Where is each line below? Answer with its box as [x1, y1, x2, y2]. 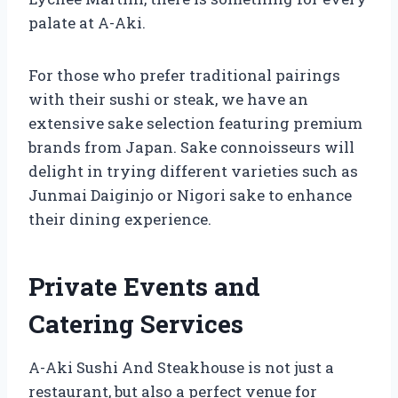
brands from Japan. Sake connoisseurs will [28, 136, 354, 157]
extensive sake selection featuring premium [28, 112, 362, 133]
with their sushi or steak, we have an [28, 88, 308, 109]
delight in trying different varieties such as [28, 160, 358, 181]
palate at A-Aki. [28, 12, 146, 33]
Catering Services [28, 306, 243, 340]
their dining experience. [28, 208, 211, 229]
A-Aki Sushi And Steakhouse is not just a [28, 356, 334, 378]
